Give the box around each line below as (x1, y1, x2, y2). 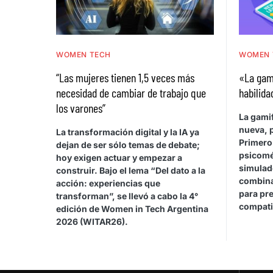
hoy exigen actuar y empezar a (56, 152, 182, 163)
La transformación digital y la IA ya (56, 126, 199, 137)
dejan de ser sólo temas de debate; (56, 139, 200, 150)
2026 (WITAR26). (56, 216, 128, 227)
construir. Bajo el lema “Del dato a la (56, 165, 205, 175)
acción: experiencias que (56, 177, 160, 188)
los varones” (56, 100, 105, 115)
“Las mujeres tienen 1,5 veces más (56, 69, 194, 85)
